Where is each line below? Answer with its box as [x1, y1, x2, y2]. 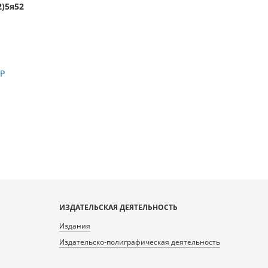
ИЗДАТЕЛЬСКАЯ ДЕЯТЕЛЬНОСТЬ [59, 202, 178, 212]
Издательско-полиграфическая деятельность [59, 237, 220, 247]
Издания [59, 221, 90, 231]
